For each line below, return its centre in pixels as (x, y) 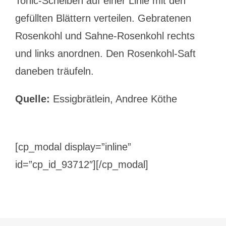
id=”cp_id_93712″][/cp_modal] (81, 164)
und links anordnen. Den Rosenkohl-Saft (105, 53)
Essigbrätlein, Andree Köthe (113, 99)
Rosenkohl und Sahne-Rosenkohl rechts (105, 36)
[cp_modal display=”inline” (73, 147)
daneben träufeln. (54, 71)
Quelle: (32, 99)
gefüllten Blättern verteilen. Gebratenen (103, 18)
